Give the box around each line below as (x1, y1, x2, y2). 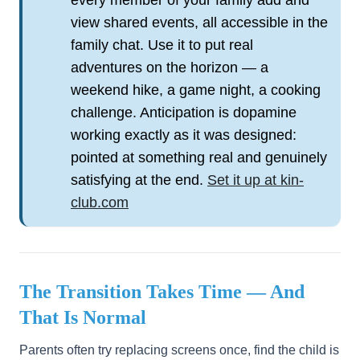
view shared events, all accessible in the (71, 14, 328, 31)
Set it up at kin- (207, 172, 304, 188)
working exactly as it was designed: (71, 127, 297, 143)
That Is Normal (19, 307, 146, 328)
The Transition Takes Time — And (19, 281, 305, 302)
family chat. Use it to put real (71, 37, 253, 53)
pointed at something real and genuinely (71, 149, 327, 166)
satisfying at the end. (71, 172, 207, 188)
